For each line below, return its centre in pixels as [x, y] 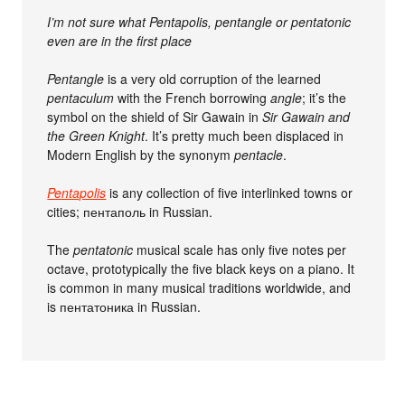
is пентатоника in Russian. [124, 306]
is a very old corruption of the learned [213, 78]
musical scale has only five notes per [240, 249]
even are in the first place [120, 40]
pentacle [259, 154]
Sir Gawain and [306, 116]
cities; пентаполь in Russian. [130, 211]
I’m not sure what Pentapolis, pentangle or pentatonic [199, 21]
